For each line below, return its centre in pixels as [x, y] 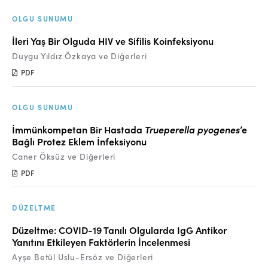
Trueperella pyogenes [192, 129]
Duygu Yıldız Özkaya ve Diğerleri [80, 56]
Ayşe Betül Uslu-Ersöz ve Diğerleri [83, 257]
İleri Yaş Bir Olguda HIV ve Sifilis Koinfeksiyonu [113, 41]
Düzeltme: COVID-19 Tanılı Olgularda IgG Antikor [119, 230]
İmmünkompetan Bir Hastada [78, 129]
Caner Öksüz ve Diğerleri [64, 156]
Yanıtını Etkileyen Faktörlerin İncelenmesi [101, 242]
